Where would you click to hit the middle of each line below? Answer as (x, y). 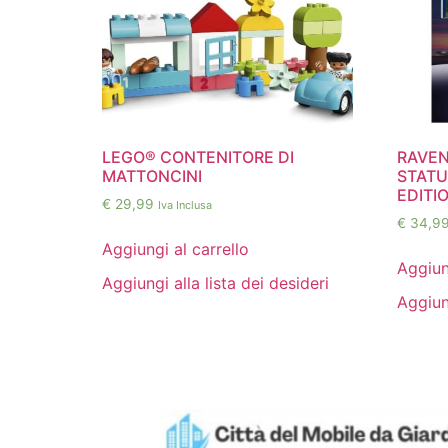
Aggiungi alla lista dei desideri (215, 282)
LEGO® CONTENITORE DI (198, 156)
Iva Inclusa (185, 204)
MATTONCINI (152, 175)
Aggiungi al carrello (175, 248)
